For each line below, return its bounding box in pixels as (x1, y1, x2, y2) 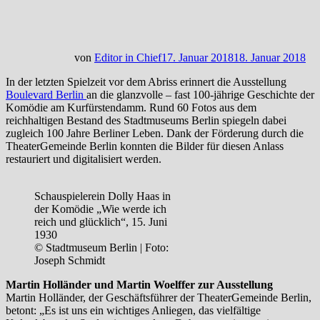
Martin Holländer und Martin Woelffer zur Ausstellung (6, 278, 273, 291)
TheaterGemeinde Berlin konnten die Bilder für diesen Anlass (6, 139, 284, 152)
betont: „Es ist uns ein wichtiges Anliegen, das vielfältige (6, 304, 261, 316)
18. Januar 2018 (234, 51, 306, 64)
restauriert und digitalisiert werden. (6, 152, 161, 165)
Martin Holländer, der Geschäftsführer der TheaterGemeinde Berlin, (6, 291, 311, 304)
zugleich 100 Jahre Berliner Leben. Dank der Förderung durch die (6, 126, 304, 139)
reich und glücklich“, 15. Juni (34, 215, 167, 228)
